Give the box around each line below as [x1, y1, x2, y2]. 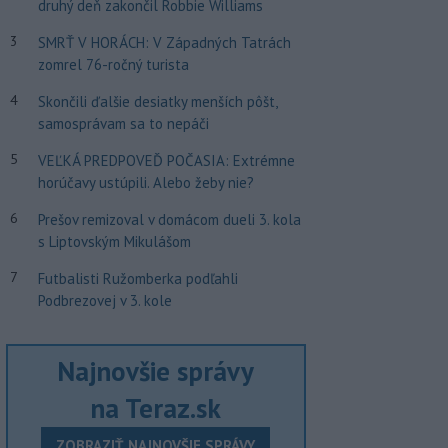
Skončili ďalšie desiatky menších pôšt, [37, 91, 277, 111]
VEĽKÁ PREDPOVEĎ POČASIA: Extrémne [37, 150, 295, 170]
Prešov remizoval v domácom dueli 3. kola [37, 209, 301, 229]
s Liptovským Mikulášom [37, 231, 191, 251]
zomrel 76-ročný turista [37, 54, 189, 74]
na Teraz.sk [90, 391, 222, 426]
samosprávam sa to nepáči [37, 113, 209, 133]
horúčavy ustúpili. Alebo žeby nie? [37, 172, 254, 192]
